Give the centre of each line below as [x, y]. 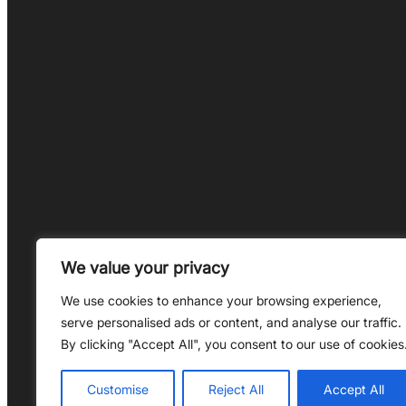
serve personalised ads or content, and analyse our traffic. [231, 322]
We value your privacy [145, 268]
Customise [118, 389]
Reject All [236, 389]
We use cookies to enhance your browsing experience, [221, 300]
